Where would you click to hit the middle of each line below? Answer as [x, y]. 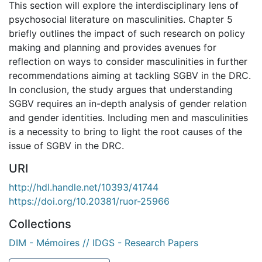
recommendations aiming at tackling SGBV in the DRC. [130, 75]
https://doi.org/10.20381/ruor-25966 [89, 201]
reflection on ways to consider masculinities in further [128, 61]
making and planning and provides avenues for [113, 47]
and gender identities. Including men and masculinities [128, 117]
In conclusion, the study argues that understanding [121, 89]
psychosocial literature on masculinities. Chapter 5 [121, 19]
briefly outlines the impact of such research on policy [127, 33]
